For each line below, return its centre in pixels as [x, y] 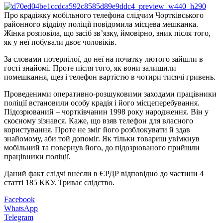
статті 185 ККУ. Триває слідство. [59, 182]
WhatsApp [21, 208]
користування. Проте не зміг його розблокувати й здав [97, 129]
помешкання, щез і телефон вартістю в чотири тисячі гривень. [110, 77]
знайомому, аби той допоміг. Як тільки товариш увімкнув [102, 138]
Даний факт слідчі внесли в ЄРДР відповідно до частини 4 [104, 173]
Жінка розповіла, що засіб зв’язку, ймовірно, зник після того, [107, 33]
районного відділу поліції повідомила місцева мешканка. [101, 24]
